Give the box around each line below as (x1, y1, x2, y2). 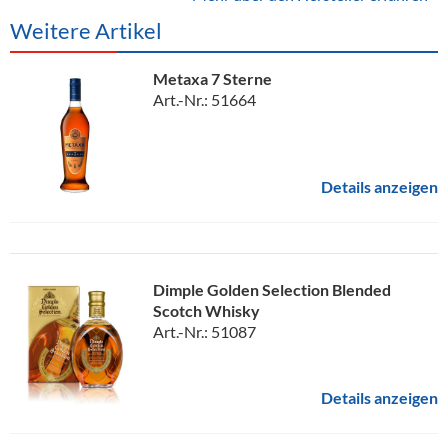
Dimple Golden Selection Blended (153, 279, 391, 299)
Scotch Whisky (153, 300, 260, 320)
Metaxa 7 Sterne (153, 68, 272, 88)
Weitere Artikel (10, 16, 162, 44)
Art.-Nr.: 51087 (153, 321, 256, 341)
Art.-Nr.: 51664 (153, 89, 256, 109)
